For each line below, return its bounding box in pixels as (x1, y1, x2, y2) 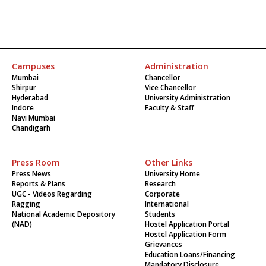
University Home (145, 168, 200, 179)
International (145, 198, 189, 209)
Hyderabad (12, 92, 48, 103)
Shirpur (12, 82, 36, 93)
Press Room (12, 156, 60, 168)
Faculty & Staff (145, 102, 194, 113)
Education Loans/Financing (145, 249, 235, 259)
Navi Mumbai (12, 112, 55, 123)
